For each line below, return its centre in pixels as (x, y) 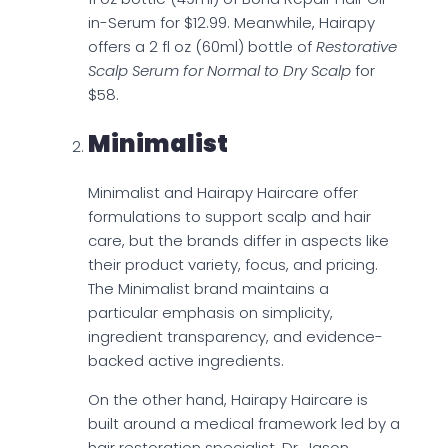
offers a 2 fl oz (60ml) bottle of (202, 47)
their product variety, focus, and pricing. (233, 265)
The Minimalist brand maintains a (208, 289)
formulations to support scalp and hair (229, 217)
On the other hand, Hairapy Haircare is (228, 400)
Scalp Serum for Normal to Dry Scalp (219, 71)
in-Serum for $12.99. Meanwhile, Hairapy (231, 23)
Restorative (356, 47)
